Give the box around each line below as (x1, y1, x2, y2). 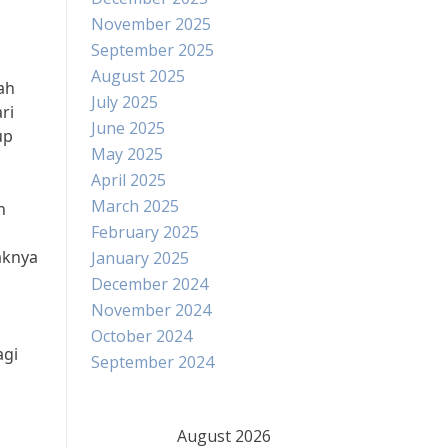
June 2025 (91, 117, 165, 139)
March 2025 (91, 195, 179, 217)
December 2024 (91, 273, 208, 295)
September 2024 (91, 351, 214, 373)
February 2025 (91, 221, 199, 243)
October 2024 (91, 325, 192, 347)
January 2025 (91, 247, 189, 269)
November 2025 (91, 13, 211, 35)
